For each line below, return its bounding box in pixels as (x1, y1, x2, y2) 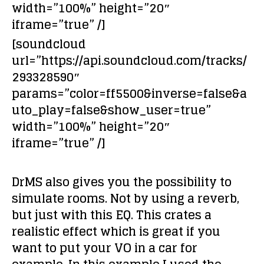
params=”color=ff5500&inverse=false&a (12, 83, 247, 104)
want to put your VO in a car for (12, 237, 197, 259)
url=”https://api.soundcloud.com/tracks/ (12, 50, 247, 71)
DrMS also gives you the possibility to (12, 171, 232, 193)
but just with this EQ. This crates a (12, 204, 212, 226)
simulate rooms (12, 188, 105, 209)
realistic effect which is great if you (12, 221, 220, 242)
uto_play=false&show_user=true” (12, 100, 211, 121)
